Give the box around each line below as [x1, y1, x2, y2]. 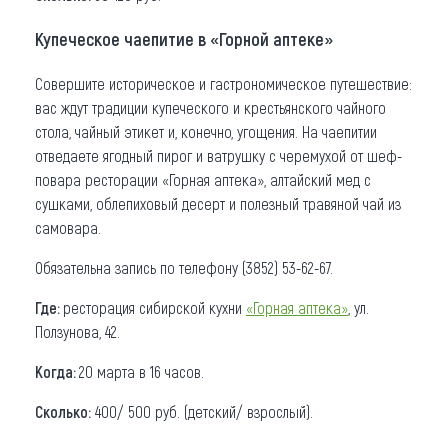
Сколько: [35, 401, 91, 421]
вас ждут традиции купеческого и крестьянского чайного [35, 97, 386, 117]
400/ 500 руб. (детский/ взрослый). [91, 401, 313, 421]
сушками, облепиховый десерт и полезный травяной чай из [35, 193, 401, 213]
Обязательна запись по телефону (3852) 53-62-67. [35, 257, 333, 277]
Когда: [35, 361, 79, 381]
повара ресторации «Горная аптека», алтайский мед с [35, 169, 371, 189]
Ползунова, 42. [35, 321, 120, 341]
